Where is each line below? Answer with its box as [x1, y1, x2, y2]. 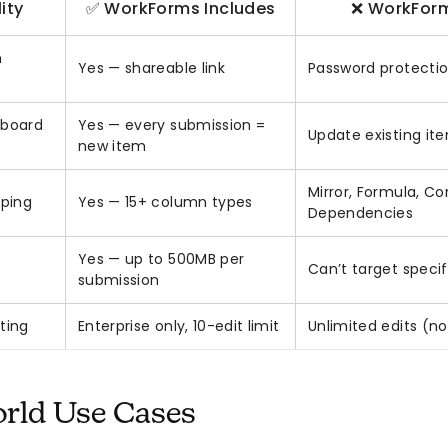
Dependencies [308, 203, 414, 224]
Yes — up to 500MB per [78, 249, 245, 270]
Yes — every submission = [78, 115, 266, 136]
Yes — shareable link [78, 58, 225, 79]
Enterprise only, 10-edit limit [78, 316, 280, 337]
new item [78, 136, 147, 157]
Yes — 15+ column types [78, 192, 253, 213]
